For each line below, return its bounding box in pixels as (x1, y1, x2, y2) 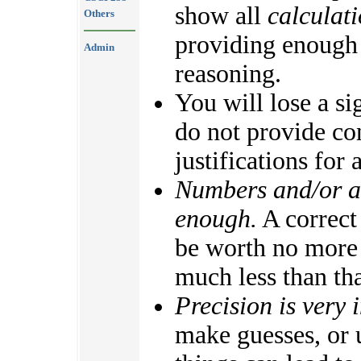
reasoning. (175, 60, 281, 89)
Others (84, 7, 114, 19)
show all (175, 2, 268, 31)
